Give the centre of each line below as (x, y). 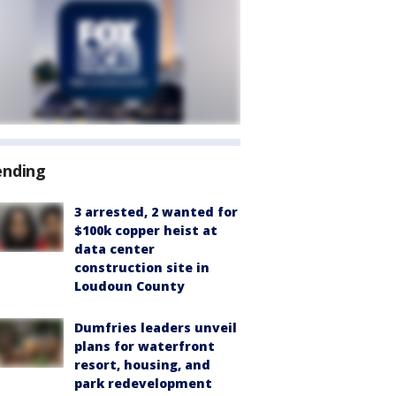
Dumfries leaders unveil (156, 327)
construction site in (142, 267)
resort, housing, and (142, 365)
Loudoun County (129, 286)
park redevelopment (143, 383)
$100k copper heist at (146, 230)
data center (114, 249)
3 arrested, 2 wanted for (156, 212)
